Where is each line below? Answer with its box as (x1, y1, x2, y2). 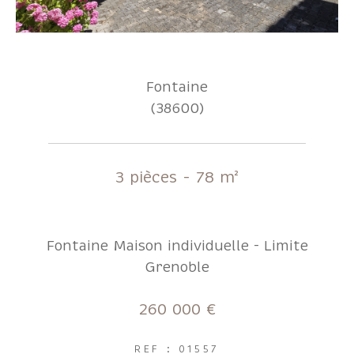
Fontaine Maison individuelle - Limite (46, 235, 308, 255)
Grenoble (145, 257, 209, 277)
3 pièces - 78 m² (115, 166, 239, 188)
